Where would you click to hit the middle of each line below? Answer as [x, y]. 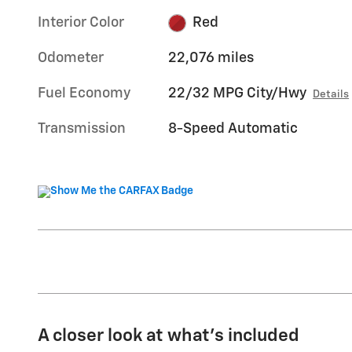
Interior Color [81, 23]
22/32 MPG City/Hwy [238, 94]
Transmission [82, 129]
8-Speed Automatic [233, 129]
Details [331, 95]
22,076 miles [211, 59]
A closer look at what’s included [169, 336]
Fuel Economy [84, 94]
